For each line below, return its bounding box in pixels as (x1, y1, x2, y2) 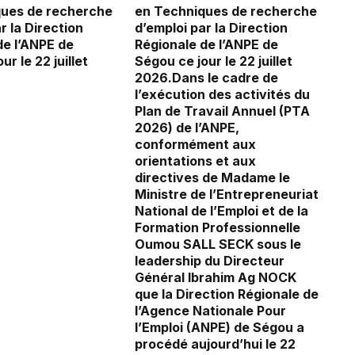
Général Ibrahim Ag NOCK (135, 269, 296, 286)
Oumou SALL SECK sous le (135, 236, 301, 253)
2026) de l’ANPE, (135, 120, 239, 136)
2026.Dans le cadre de (135, 70, 278, 86)
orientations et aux (135, 153, 256, 170)
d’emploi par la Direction (135, 20, 288, 36)
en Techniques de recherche (135, 3, 317, 20)
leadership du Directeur (135, 253, 284, 269)
